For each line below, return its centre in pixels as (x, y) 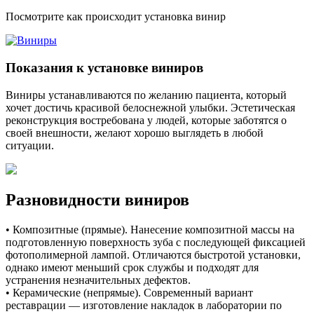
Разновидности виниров (97, 200)
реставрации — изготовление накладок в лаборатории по (144, 306)
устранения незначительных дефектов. (98, 280)
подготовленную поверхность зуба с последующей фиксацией (156, 243)
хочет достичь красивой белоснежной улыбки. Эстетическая (150, 107)
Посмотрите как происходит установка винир (116, 17)
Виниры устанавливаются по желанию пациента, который (146, 95)
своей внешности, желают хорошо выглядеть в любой (135, 132)
